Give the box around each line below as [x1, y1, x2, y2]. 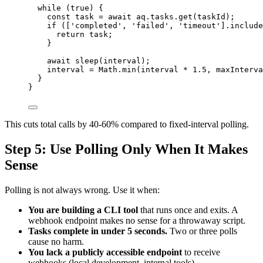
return [56, 30, 85, 39]
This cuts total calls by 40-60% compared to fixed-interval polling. [5, 119, 249, 130]
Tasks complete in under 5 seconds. [28, 226, 167, 237]
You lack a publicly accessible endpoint [28, 247, 182, 258]
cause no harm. [28, 237, 84, 247]
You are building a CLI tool [28, 205, 138, 215]
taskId [197, 12, 225, 22]
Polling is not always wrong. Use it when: [5, 185, 160, 195]
